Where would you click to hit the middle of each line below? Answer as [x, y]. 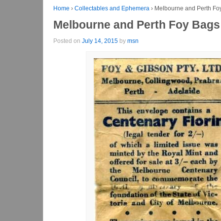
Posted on [68, 41]
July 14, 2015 [100, 41]
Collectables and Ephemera [112, 8]
